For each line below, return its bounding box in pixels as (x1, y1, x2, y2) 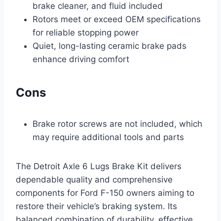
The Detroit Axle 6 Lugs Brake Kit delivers (16, 161, 182, 171)
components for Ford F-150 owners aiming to (16, 187, 194, 198)
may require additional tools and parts (33, 132, 184, 142)
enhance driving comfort (33, 54, 129, 64)
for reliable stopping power (33, 27, 139, 37)
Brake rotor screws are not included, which (33, 118, 202, 129)
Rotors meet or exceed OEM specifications (33, 14, 201, 24)
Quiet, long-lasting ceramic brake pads (33, 40, 186, 51)
